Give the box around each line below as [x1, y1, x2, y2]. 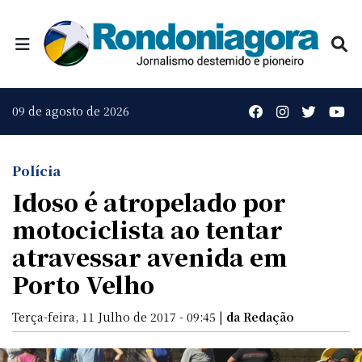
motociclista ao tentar [12, 212, 283, 246]
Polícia [12, 161, 61, 180]
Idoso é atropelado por [12, 184, 286, 218]
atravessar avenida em [12, 239, 288, 273]
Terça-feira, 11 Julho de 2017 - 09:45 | [12, 308, 226, 325]
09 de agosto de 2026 [12, 103, 129, 120]
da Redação [226, 308, 294, 325]
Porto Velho [12, 267, 154, 301]
